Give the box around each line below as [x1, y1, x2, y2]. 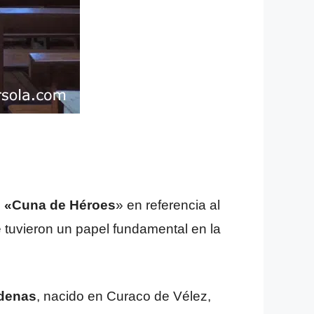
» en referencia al [116, 197, 220, 212]
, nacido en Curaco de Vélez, [36, 289, 211, 304]
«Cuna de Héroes [4, 197, 116, 212]
